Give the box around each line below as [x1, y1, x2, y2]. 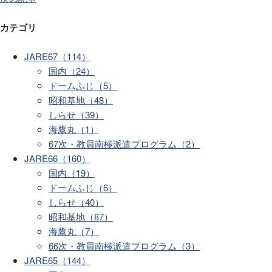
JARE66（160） [24, 152, 90, 165]
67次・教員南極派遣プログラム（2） [49, 137, 200, 151]
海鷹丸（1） [49, 123, 99, 136]
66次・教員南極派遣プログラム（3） [49, 239, 200, 253]
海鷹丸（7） [49, 225, 99, 238]
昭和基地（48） [49, 93, 113, 107]
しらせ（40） [49, 195, 104, 209]
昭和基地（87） [49, 210, 113, 223]
